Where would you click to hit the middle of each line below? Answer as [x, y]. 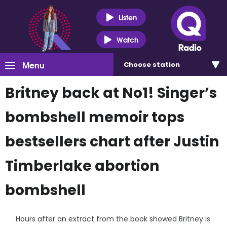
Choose [138, 65]
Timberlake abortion [82, 166]
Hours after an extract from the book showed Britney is [113, 219]
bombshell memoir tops [95, 117]
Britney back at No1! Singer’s [111, 93]
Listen [127, 17]
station [166, 65]
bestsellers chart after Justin [112, 142]
